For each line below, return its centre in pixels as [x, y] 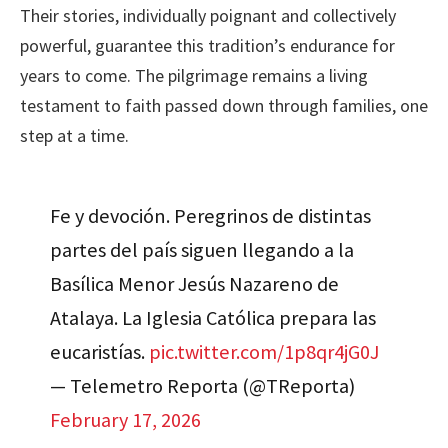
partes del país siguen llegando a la [202, 249]
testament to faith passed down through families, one [224, 106]
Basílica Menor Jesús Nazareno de [195, 283]
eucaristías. [100, 351]
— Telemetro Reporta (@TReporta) [203, 385]
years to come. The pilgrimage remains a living [194, 76]
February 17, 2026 [126, 419]
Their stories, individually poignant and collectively [208, 16]
